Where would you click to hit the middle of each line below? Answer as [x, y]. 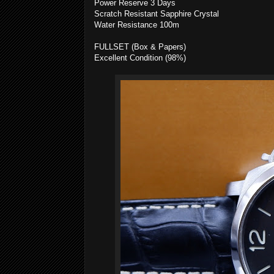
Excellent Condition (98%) [140, 58]
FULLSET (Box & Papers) [140, 47]
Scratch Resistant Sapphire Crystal [157, 14]
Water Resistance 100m [137, 25]
